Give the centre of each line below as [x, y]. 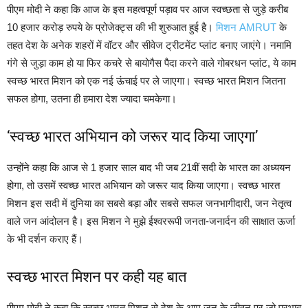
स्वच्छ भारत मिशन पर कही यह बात [97, 277]
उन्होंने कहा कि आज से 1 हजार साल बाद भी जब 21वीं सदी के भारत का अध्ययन [149, 168]
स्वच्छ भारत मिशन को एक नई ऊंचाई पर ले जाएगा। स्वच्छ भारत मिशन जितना [146, 81]
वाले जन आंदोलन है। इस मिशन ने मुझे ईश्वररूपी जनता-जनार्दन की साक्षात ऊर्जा [151, 221]
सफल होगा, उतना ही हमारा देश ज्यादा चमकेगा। [92, 99]
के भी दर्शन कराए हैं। [45, 239]
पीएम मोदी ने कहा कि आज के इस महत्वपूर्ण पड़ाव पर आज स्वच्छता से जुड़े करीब [147, 10]
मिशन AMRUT [246, 27]
